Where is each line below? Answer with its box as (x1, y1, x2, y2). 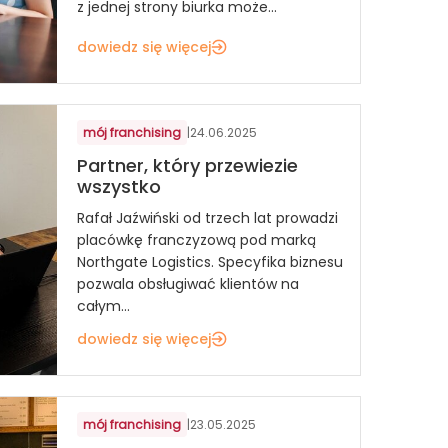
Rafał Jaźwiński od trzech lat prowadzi (77, 208, 338, 229)
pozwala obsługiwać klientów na (77, 274, 299, 295)
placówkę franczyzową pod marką (77, 230, 316, 251)
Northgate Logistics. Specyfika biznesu (77, 252, 343, 273)
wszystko (77, 173, 161, 199)
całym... (77, 296, 130, 317)
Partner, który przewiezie (77, 152, 298, 178)
